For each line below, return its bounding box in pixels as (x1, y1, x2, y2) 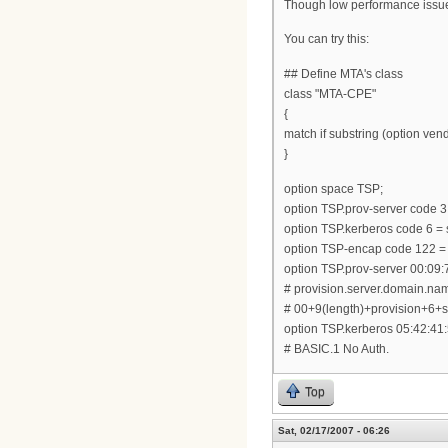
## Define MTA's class (284, 66, 403, 81)
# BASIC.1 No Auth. (284, 341, 389, 356)
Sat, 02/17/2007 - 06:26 (278, 425, 390, 437)
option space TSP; (284, 181, 383, 196)
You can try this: (284, 32, 369, 47)
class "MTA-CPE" (284, 86, 376, 101)
